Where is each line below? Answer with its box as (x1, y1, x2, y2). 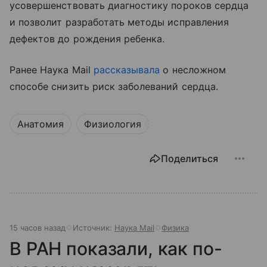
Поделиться (161, 152, 218, 164)
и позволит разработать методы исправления (10, 15, 229, 28)
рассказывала (93, 63, 160, 76)
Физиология (84, 117, 141, 130)
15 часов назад (10, 222, 66, 232)
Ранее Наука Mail (10, 63, 94, 76)
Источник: (73, 222, 114, 232)
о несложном (160, 63, 226, 76)
